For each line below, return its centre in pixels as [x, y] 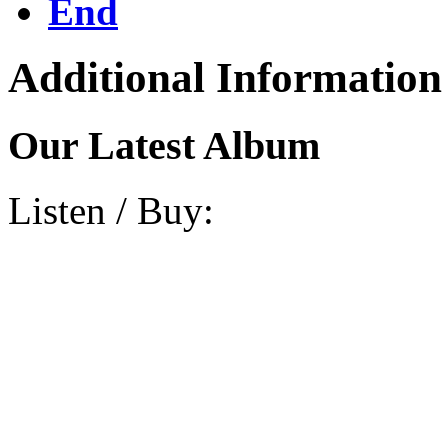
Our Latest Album [164, 146]
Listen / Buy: [111, 211]
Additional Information [225, 78]
